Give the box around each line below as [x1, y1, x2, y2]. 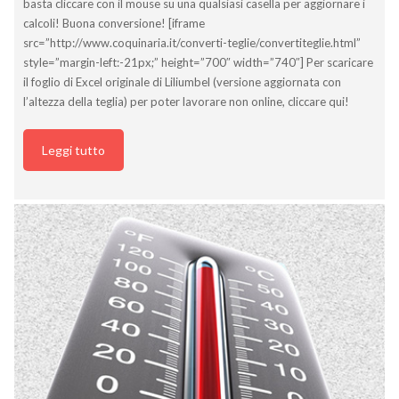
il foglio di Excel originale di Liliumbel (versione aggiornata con [23, 75, 341, 90]
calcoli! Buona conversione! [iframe [23, 16, 205, 31]
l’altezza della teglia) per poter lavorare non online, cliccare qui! [23, 94, 349, 110]
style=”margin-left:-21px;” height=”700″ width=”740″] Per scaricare [23, 55, 373, 70]
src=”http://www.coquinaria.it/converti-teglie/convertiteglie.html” [23, 36, 361, 51]
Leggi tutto [42, 142, 105, 159]
